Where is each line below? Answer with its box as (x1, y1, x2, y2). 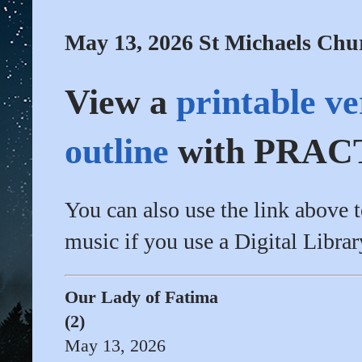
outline (65, 132, 169, 172)
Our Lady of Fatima (65, 287, 218, 308)
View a (65, 82, 176, 123)
